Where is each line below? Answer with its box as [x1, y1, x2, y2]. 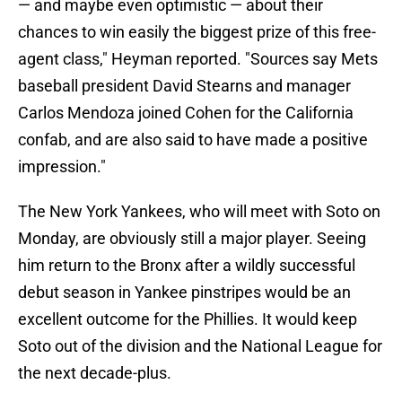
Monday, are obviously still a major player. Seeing [18, 229, 366, 249]
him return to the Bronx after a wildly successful [18, 256, 355, 275]
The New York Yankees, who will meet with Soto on [18, 202, 380, 222]
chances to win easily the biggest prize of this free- [18, 22, 376, 42]
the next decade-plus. [18, 363, 171, 383]
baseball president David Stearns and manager [18, 76, 351, 96]
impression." [18, 157, 106, 177]
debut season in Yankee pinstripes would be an [18, 283, 351, 302]
